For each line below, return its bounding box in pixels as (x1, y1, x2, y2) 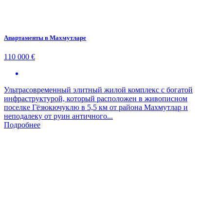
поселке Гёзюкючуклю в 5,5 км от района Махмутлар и (4, 103, 188, 112)
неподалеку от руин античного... (4, 112, 113, 121)
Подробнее (4, 121, 40, 129)
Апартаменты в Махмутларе (4, 34, 86, 42)
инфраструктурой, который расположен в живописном (4, 94, 187, 103)
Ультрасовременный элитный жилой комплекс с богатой (4, 86, 193, 94)
